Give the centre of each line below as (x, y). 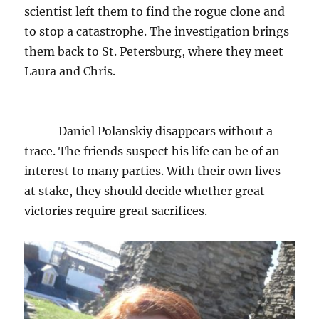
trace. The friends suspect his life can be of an (152, 151)
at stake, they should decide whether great (145, 190)
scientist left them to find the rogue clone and (155, 11)
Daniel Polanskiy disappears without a (149, 131)
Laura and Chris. (72, 71)
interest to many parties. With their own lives (153, 171)
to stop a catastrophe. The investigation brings (157, 31)
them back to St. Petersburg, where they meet (154, 51)
